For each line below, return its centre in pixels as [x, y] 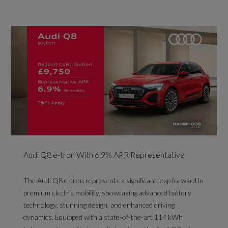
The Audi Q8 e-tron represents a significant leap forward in [114, 181]
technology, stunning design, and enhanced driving [99, 205]
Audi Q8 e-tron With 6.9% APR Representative [104, 155]
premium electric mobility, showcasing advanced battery [108, 193]
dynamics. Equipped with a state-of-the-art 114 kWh [103, 217]
